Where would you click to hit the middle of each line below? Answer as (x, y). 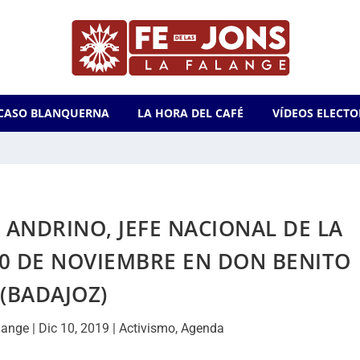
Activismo (147, 328)
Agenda (202, 328)
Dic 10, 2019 (74, 328)
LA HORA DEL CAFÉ (191, 113)
